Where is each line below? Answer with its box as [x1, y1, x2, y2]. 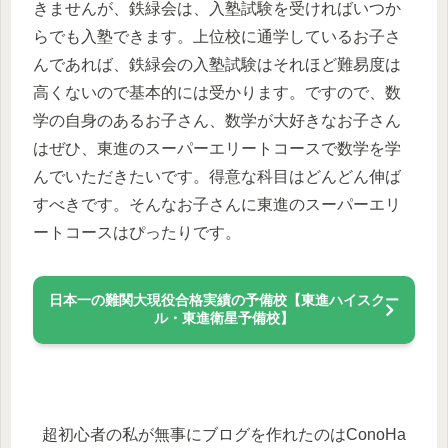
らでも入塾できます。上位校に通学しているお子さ [33, 28, 401, 46]
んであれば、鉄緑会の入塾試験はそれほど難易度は [33, 56, 401, 74]
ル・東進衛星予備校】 [154, 309, 294, 326]
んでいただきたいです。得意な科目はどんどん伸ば [33, 168, 401, 186]
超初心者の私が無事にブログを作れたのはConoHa [42, 425, 406, 443]
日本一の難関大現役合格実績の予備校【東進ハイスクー [49, 291, 399, 308]
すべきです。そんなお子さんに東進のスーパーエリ [33, 196, 401, 214]
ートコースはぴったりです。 [33, 224, 241, 242]
